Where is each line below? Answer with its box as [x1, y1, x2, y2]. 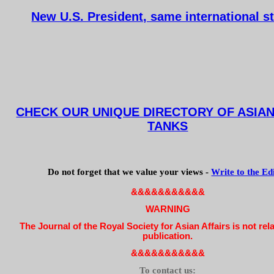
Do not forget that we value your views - [48, 167, 212, 177]
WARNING [146, 204, 190, 214]
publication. [143, 231, 193, 241]
